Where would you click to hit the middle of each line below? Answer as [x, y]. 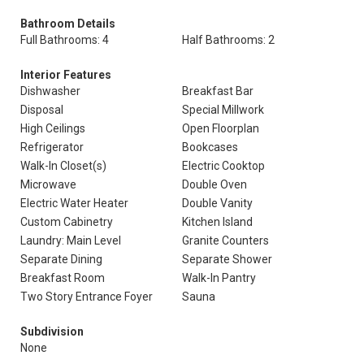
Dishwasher [50, 91]
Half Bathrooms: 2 [228, 40]
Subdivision [52, 331]
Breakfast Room [63, 278]
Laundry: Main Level [71, 240]
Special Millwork [223, 110]
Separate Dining [61, 259]
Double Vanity [217, 203]
